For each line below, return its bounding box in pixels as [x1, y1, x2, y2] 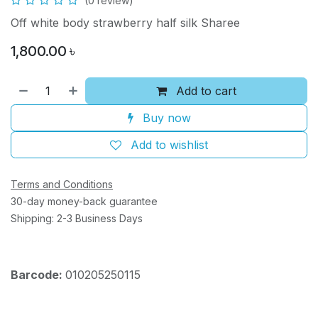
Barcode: [11, 268, 65, 283]
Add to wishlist [131, 138, 208, 153]
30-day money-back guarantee [11, 195, 158, 208]
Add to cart [172, 84, 237, 99]
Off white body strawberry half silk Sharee [11, 16, 240, 31]
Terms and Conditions [11, 178, 113, 191]
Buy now [138, 111, 191, 126]
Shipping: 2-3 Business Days [11, 212, 143, 225]
